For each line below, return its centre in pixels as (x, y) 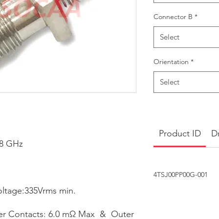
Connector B (173, 17)
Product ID (180, 133)
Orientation (171, 62)
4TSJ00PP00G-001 (181, 175)
